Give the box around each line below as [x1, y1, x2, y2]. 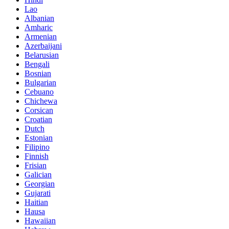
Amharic [25, 22, 53, 32]
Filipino [25, 142, 50, 151]
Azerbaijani [25, 41, 62, 50]
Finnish [25, 151, 49, 161]
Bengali [25, 59, 50, 68]
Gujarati [25, 188, 51, 197]
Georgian [25, 179, 55, 188]
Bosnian [25, 68, 51, 78]
